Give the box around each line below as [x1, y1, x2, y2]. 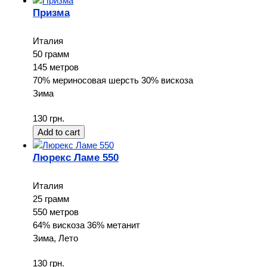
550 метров [33, 206, 79, 217]
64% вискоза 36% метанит [33, 219, 140, 230]
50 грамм [33, 48, 69, 59]
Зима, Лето [33, 232, 78, 243]
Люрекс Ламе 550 [33, 151, 119, 163]
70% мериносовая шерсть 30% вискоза [33, 74, 193, 85]
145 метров [33, 61, 79, 72]
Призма [33, 7, 70, 18]
